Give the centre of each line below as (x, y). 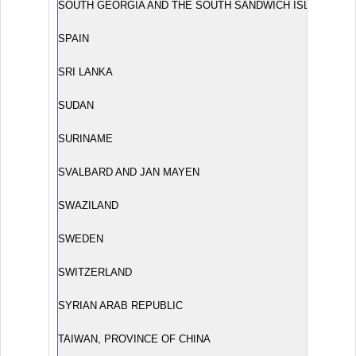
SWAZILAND (88, 205)
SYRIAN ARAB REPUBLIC (120, 306)
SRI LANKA (85, 72)
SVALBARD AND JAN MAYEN (129, 172)
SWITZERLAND (95, 272)
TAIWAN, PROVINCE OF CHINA (134, 339)
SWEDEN (81, 239)
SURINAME (85, 139)
